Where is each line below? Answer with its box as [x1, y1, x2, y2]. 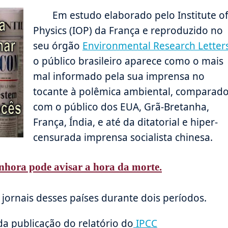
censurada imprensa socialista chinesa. [33, 130, 213, 144]
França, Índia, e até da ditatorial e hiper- [33, 115, 218, 129]
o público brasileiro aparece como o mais [33, 54, 223, 68]
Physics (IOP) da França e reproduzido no [33, 23, 223, 37]
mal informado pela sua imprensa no [33, 69, 205, 83]
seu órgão [33, 39, 82, 52]
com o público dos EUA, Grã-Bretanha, [33, 100, 209, 113]
